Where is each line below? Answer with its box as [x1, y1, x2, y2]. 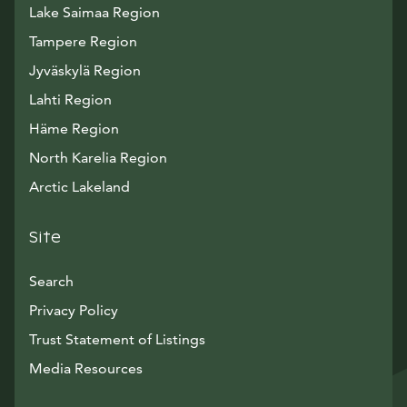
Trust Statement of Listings [29, 331, 205, 348]
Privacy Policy [29, 302, 118, 319]
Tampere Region [29, 33, 137, 50]
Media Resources [29, 360, 143, 377]
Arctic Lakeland [29, 178, 130, 195]
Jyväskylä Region [29, 62, 141, 79]
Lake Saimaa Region [29, 4, 160, 21]
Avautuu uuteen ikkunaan [142, 359, 307, 376]
